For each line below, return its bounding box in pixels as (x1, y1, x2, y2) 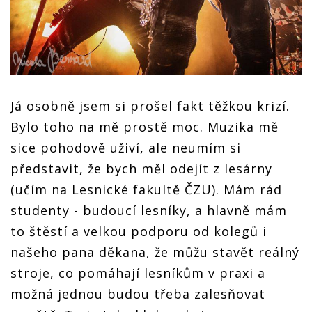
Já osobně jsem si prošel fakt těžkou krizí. (10, 97, 290, 114)
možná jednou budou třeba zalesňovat (10, 285, 265, 302)
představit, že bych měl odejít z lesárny (10, 159, 272, 177)
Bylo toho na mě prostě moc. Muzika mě (10, 118, 279, 135)
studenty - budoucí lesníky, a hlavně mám (10, 201, 287, 219)
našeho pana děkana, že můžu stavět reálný (10, 243, 299, 260)
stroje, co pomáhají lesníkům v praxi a (10, 264, 265, 281)
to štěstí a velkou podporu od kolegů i (10, 222, 267, 240)
